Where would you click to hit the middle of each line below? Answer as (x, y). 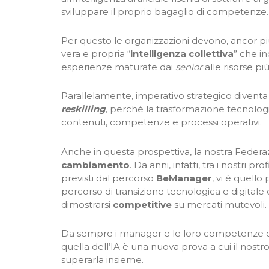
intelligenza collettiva (182, 54)
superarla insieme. (102, 259)
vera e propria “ (96, 54)
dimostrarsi (87, 204)
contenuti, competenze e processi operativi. (162, 122)
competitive (142, 204)
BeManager (184, 178)
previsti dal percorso (109, 178)
